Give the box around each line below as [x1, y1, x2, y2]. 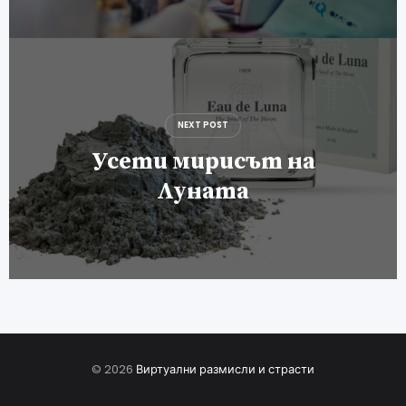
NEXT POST [178, 119, 228, 131]
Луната [157, 176, 249, 207]
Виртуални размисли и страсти [136, 361, 314, 377]
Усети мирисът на [91, 146, 315, 177]
